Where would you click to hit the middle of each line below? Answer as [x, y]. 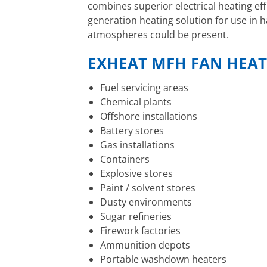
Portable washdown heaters [163, 259]
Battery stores [132, 130]
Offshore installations [148, 116]
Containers [125, 159]
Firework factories [140, 230]
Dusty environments [146, 202]
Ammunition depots [145, 245]
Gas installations [137, 145]
